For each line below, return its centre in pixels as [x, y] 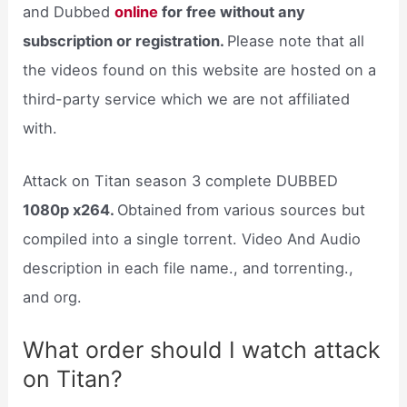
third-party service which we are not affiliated [187, 99]
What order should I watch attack [202, 350]
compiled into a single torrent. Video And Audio [192, 238]
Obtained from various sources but [242, 209]
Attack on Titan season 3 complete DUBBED [181, 180]
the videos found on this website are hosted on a [200, 69]
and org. [53, 297]
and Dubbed [69, 11]
